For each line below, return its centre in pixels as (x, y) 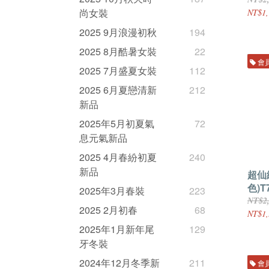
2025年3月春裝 (112, 191)
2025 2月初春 (108, 210)
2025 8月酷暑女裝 (118, 52)
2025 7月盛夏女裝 (118, 71)
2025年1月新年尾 (117, 229)
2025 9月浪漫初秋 (118, 32)
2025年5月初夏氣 (117, 124)
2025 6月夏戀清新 (118, 90)
